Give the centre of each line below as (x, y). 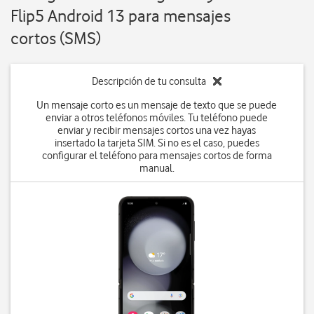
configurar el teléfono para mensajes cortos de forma (157, 156)
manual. (157, 168)
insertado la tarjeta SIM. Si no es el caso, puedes (157, 143)
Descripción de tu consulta (149, 81)
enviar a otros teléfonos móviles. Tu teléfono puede (157, 118)
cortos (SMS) (56, 38)
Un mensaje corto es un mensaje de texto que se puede (157, 105)
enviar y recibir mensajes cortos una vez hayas (157, 130)
